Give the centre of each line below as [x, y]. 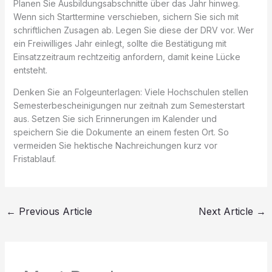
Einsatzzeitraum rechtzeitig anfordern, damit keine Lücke [127, 56]
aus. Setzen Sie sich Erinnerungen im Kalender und [115, 118]
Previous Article [54, 211]
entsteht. [30, 70]
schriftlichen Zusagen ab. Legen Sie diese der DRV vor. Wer [133, 30]
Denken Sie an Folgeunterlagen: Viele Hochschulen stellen [131, 92]
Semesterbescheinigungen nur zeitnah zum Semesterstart [129, 105]
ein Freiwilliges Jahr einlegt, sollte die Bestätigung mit [120, 43]
